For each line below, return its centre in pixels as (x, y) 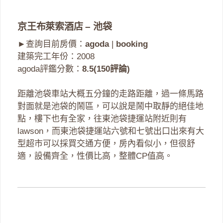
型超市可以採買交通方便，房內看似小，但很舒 (106, 144)
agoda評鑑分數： (50, 69)
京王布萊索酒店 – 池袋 (65, 26)
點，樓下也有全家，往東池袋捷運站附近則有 (102, 119)
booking (132, 44)
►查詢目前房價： (51, 44)
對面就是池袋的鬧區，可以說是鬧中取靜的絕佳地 (111, 107)
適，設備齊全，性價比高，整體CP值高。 (95, 156)
